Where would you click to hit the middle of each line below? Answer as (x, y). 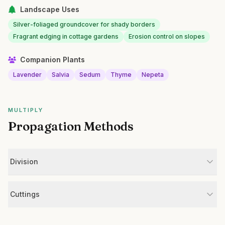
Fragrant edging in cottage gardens (66, 36)
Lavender (27, 75)
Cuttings (25, 194)
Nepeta (153, 75)
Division (24, 161)
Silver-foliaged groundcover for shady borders (84, 24)
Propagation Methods (71, 126)
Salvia (61, 75)
